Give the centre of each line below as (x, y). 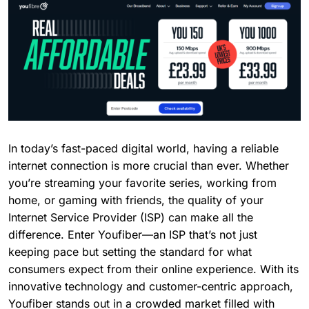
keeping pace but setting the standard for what (130, 251)
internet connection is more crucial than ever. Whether (149, 165)
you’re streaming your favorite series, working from (142, 182)
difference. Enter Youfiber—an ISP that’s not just (133, 234)
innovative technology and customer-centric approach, (151, 286)
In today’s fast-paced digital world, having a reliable (143, 148)
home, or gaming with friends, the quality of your (136, 200)
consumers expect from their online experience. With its (153, 269)
